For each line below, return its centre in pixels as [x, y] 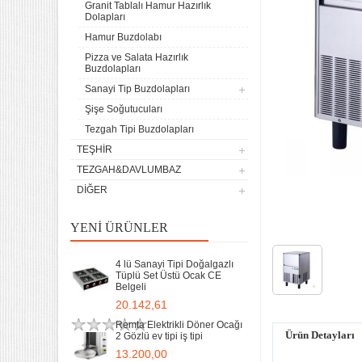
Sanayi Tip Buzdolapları [137, 89]
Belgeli [131, 287]
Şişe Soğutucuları [124, 109]
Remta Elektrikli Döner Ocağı [179, 325]
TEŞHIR [95, 149]
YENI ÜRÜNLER [119, 227]
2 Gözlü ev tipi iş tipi [159, 336]
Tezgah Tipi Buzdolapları [139, 129]
